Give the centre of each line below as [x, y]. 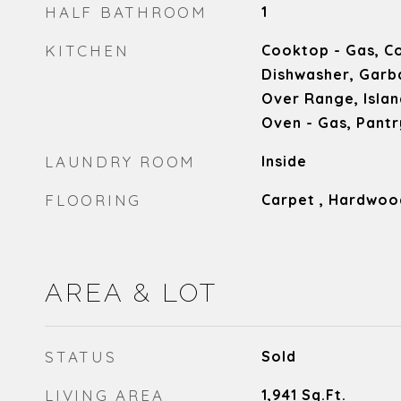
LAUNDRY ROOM [120, 162]
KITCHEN [87, 51]
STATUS [81, 357]
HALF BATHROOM [126, 12]
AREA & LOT [131, 293]
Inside [284, 161]
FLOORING [93, 200]
